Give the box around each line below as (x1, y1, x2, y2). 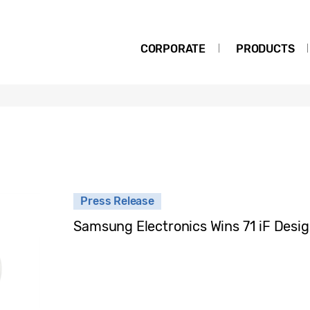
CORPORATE (140, 42, 206, 55)
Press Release (80, 194, 154, 208)
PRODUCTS (235, 42, 295, 55)
